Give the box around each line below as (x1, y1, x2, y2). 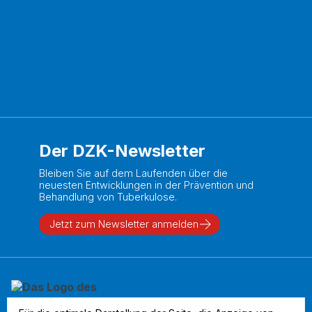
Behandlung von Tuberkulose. (38, 191, 177, 203)
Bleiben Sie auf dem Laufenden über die (38, 167, 228, 179)
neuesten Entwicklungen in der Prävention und (38, 179, 253, 191)
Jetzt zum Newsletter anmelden (49, 218, 198, 231)
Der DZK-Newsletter (38, 141, 205, 161)
